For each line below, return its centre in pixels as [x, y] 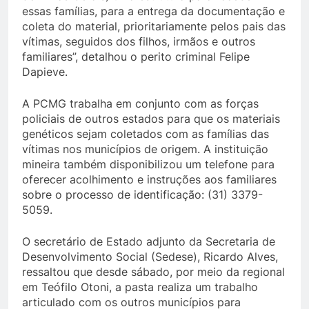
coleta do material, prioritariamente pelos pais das [154, 26]
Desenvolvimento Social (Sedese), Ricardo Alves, [150, 256]
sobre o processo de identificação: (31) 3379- [142, 194]
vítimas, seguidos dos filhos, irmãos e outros [139, 41]
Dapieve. [45, 71]
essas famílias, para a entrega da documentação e [153, 11]
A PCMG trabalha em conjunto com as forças [140, 103]
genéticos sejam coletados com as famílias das [146, 133]
